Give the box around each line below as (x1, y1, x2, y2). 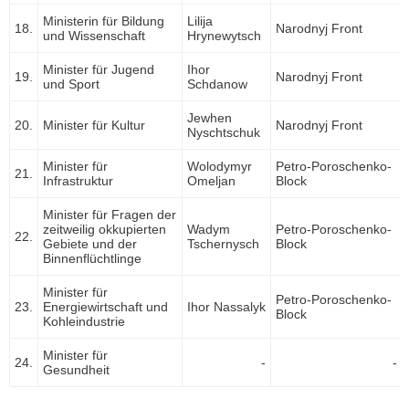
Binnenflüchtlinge (43, 251, 142, 267)
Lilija (187, 14, 213, 29)
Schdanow (187, 77, 247, 92)
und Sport (43, 77, 100, 92)
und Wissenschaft (43, 28, 145, 44)
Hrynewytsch (187, 28, 261, 44)
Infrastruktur (43, 173, 113, 189)
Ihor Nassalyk (187, 299, 266, 315)
